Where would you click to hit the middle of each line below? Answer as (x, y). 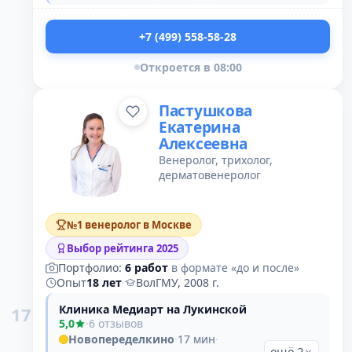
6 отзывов (116, 323)
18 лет (104, 282)
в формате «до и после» (235, 268)
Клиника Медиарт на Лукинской (153, 309)
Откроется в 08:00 (191, 67)
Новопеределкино (121, 339)
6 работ (147, 268)
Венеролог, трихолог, (216, 160)
